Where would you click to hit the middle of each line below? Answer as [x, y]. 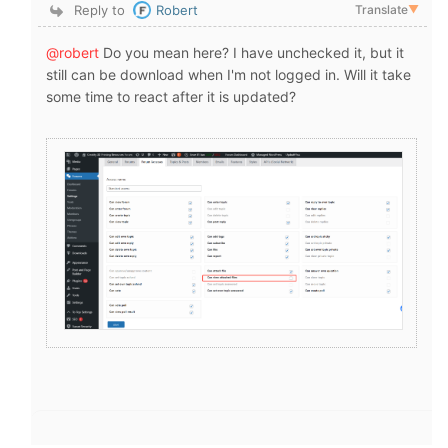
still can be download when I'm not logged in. [195, 74]
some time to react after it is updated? [171, 96]
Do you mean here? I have [188, 52]
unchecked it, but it [340, 52]
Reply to [100, 10]
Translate [381, 9]
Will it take [377, 74]
